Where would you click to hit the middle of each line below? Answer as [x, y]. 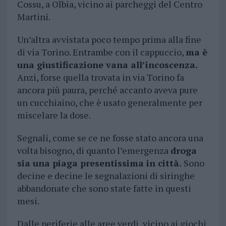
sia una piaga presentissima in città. [99, 163]
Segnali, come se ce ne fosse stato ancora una [110, 138]
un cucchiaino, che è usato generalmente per [109, 103]
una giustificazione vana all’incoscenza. [107, 65]
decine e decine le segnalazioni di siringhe [106, 176]
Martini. [34, 17]
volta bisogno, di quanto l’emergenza [94, 151]
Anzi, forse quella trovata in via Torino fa [100, 77]
